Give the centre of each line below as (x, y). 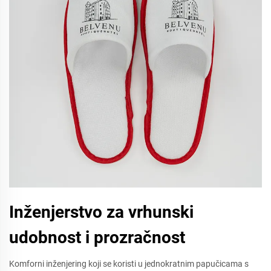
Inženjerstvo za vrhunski (101, 212)
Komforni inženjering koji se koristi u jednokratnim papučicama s (129, 264)
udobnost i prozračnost (97, 237)
